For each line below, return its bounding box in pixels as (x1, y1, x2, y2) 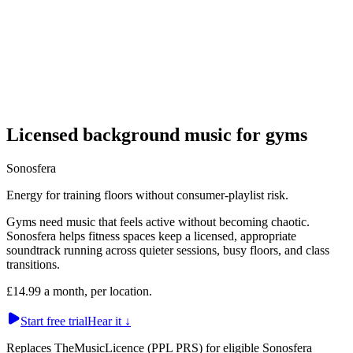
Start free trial (20, 314, 87, 328)
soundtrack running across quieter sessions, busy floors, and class (6, 243, 329, 257)
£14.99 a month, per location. (6, 284, 152, 298)
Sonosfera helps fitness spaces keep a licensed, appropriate (6, 229, 296, 243)
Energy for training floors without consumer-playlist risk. (6, 188, 288, 202)
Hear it (87, 314, 121, 328)
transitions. (6, 257, 60, 271)
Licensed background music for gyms (6, 124, 307, 145)
